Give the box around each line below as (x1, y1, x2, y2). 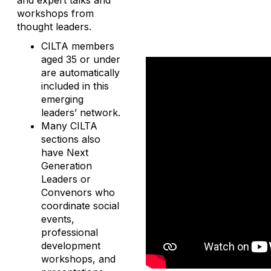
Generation (41, 160, 92, 172)
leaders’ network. (41, 106, 120, 119)
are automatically (41, 67, 120, 79)
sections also (41, 133, 100, 145)
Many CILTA (41, 120, 97, 132)
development (41, 240, 100, 252)
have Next (41, 146, 88, 158)
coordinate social (41, 200, 119, 212)
